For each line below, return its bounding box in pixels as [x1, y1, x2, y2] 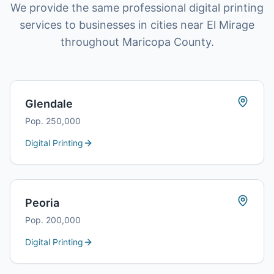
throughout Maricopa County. [60, 35, 214, 48]
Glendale [25, 97, 73, 110]
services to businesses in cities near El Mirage [20, 18, 254, 31]
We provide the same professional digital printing [10, 1, 264, 14]
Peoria [25, 196, 59, 209]
